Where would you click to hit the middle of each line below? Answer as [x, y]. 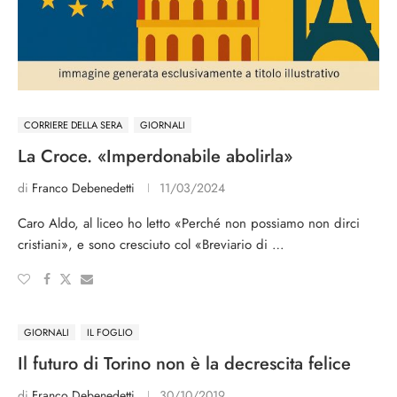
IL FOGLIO [110, 332]
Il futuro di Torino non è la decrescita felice [184, 364]
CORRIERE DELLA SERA [73, 125]
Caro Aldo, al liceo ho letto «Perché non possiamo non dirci [189, 223]
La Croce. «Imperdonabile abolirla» [155, 156]
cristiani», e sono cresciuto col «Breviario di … [151, 245]
